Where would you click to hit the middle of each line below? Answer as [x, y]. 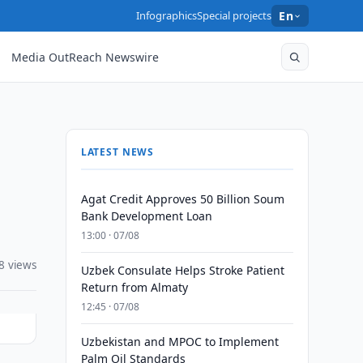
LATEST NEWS [117, 152]
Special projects [235, 15]
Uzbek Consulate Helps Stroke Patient [182, 270]
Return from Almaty [134, 287]
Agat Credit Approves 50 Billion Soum [182, 199]
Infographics [167, 15]
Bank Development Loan [146, 216]
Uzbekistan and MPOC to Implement [179, 342]
